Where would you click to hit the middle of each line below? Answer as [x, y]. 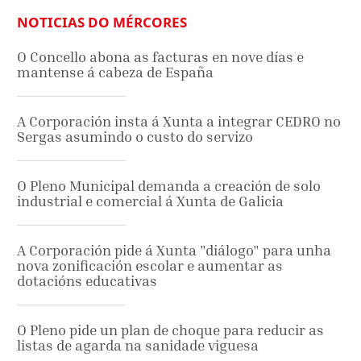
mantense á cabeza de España [115, 72]
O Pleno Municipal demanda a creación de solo [169, 185]
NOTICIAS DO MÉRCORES [102, 22]
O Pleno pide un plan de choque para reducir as [170, 330]
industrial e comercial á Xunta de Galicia [150, 201]
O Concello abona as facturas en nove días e [160, 56]
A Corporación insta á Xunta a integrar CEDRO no [179, 121]
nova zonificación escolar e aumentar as [150, 265]
